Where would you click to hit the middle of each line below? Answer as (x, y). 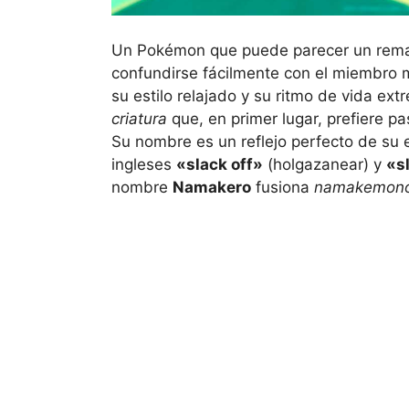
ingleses (144, 164)
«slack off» (220, 164)
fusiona (283, 187)
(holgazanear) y (325, 164)
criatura (139, 118)
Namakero (212, 187)
